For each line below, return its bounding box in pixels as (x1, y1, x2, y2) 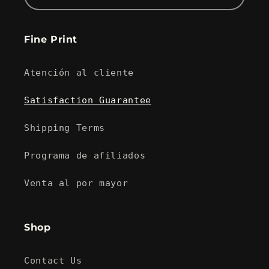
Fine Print (24, 34, 77, 46)
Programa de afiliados (24, 150, 146, 160)
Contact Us (24, 255, 82, 265)
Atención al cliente (24, 67, 134, 77)
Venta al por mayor (24, 177, 128, 188)
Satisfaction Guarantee (24, 94, 151, 105)
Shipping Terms (24, 122, 105, 133)
